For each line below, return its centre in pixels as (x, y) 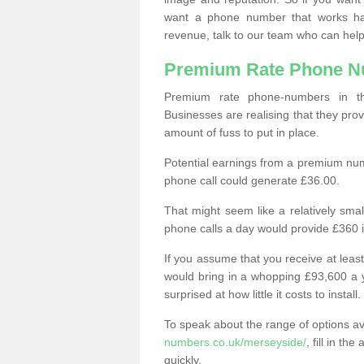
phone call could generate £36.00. (252, 180)
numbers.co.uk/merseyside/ (235, 342)
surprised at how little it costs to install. (262, 294)
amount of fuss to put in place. (242, 132)
